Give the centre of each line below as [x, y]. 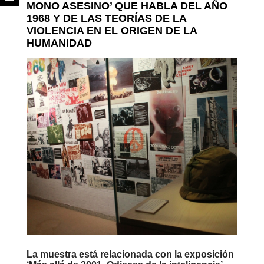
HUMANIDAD [59, 43]
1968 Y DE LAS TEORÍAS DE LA [106, 18]
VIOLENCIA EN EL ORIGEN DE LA [111, 31]
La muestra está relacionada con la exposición [130, 254]
